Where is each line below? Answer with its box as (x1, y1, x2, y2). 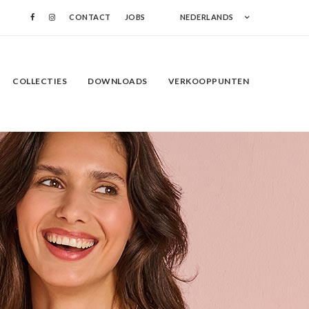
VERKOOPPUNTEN (168, 76, 249, 86)
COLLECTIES (12, 76, 67, 86)
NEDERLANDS (179, 12, 234, 21)
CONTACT (69, 12, 111, 21)
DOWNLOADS (88, 76, 148, 86)
